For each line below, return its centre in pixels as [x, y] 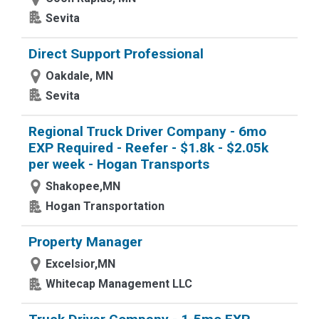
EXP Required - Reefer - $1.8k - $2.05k [148, 148]
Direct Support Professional [116, 54]
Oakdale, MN [79, 76]
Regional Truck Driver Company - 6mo [147, 131]
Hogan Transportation [105, 206]
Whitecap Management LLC [119, 284]
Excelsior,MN [80, 264]
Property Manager [85, 242]
